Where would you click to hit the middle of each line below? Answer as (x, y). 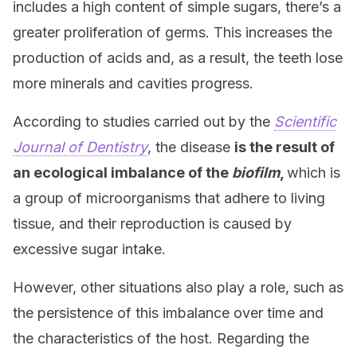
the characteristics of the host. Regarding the (161, 338)
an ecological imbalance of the (122, 173)
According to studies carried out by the (143, 122)
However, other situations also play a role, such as (178, 287)
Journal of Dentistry (80, 147)
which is (314, 173)
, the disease (191, 147)
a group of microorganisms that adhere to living (169, 198)
